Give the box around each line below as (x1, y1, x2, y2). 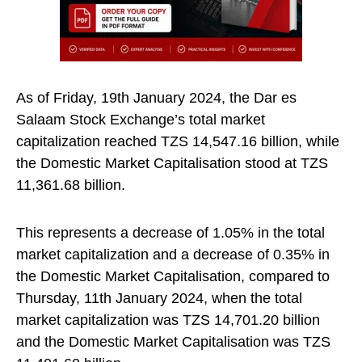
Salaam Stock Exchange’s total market (16, 112, 265, 128)
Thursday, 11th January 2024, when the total (16, 290, 302, 306)
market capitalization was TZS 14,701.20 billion (16, 312, 320, 328)
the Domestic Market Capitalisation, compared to (16, 268, 330, 284)
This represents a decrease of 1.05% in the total (16, 225, 325, 241)
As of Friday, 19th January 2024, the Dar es (16, 90, 297, 106)
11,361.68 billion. (16, 177, 125, 193)
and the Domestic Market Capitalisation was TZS (16, 334, 330, 350)
